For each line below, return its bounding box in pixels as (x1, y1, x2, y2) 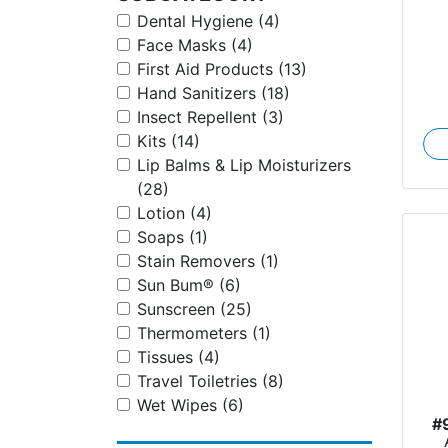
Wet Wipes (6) (137, 395, 244, 415)
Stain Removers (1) (137, 251, 279, 271)
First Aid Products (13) (137, 59, 307, 79)
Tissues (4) (137, 347, 220, 367)
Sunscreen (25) (137, 299, 252, 319)
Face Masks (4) (137, 35, 253, 55)
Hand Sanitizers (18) (137, 83, 290, 103)
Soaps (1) (137, 227, 208, 247)
